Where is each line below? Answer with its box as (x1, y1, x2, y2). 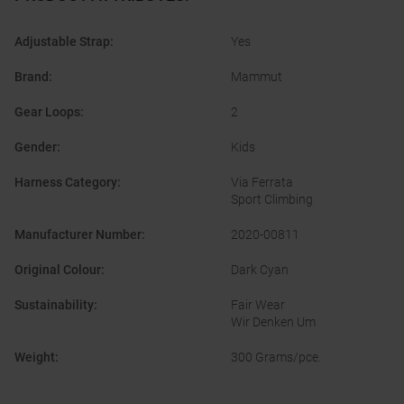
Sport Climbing (231, 192, 313, 207)
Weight (14, 350, 55, 365)
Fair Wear (231, 298, 285, 313)
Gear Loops (14, 105, 80, 120)
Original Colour (14, 262, 101, 278)
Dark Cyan (231, 262, 289, 278)
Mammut (231, 69, 282, 85)
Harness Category (14, 175, 117, 190)
